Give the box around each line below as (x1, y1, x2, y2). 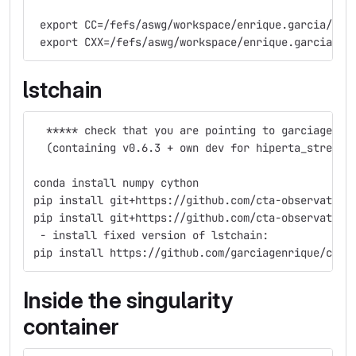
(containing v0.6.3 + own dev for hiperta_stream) (33, 141, 351, 155)
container (23, 313, 119, 340)
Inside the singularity (23, 287, 233, 314)
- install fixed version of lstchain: (33, 228, 275, 242)
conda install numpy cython (33, 176, 199, 190)
